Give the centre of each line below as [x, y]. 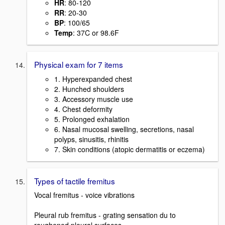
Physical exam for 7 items [79, 64]
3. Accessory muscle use [94, 99]
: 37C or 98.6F [96, 32]
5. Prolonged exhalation [92, 119]
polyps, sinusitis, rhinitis [91, 139]
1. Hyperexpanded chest [93, 79]
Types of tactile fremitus [75, 181]
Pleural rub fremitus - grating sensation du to [105, 215]
